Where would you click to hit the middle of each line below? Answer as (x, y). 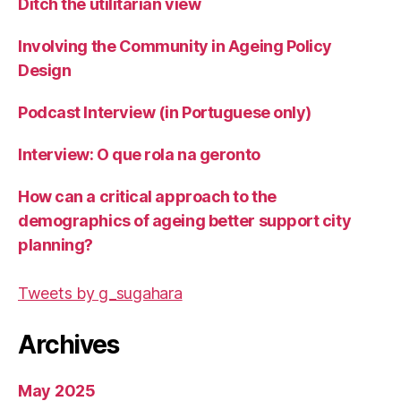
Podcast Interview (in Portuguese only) (165, 113)
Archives (68, 345)
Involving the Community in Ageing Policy (175, 47)
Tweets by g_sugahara (100, 294)
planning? (55, 245)
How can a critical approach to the (147, 197)
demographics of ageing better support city (185, 221)
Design (45, 71)
